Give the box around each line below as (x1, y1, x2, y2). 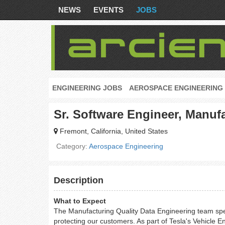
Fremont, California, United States (58, 127, 168, 135)
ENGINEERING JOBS (52, 84, 122, 92)
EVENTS (93, 6, 124, 14)
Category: (56, 143, 89, 150)
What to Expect (54, 197, 106, 205)
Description (54, 175, 103, 185)
